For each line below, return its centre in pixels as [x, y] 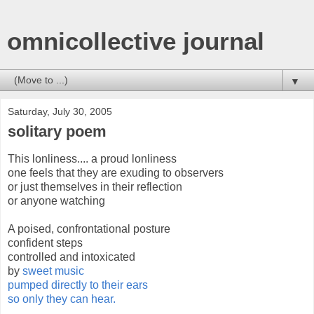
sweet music [53, 271]
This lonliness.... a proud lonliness [92, 158]
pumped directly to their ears [78, 285]
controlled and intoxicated [71, 257]
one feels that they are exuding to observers [116, 172]
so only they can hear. [62, 299]
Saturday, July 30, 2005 [60, 111]
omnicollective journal [136, 41]
